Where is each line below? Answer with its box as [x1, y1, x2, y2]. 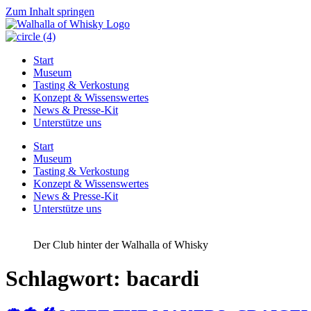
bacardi [126, 266, 199, 292]
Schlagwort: [6, 266, 126, 292]
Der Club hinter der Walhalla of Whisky [33, 239, 208, 251]
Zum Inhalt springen [6, 6, 94, 17]
